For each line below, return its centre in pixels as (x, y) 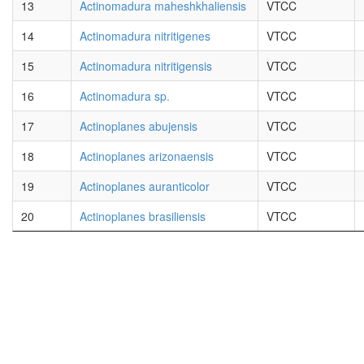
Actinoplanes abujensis (139, 126)
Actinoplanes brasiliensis (143, 216)
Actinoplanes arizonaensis (147, 156)
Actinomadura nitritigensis (146, 66)
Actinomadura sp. (125, 96)
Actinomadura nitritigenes (145, 36)
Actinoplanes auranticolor (145, 186)
